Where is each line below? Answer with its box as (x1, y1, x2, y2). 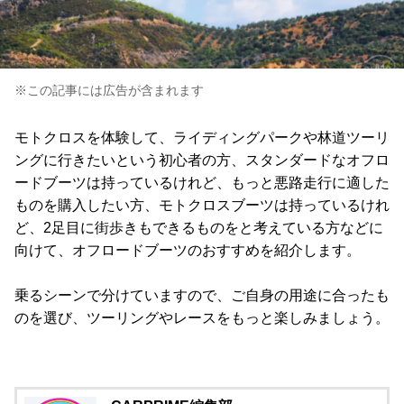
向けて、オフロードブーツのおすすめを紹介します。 (14, 243, 361, 259)
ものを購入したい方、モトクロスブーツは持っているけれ (14, 197, 390, 214)
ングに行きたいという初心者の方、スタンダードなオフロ (14, 152, 390, 169)
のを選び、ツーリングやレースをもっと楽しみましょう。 (14, 310, 390, 326)
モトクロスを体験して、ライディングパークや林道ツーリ (14, 130, 390, 146)
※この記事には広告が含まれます (14, 83, 204, 98)
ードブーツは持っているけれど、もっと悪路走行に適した (14, 175, 390, 191)
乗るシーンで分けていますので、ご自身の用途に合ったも (14, 288, 390, 304)
